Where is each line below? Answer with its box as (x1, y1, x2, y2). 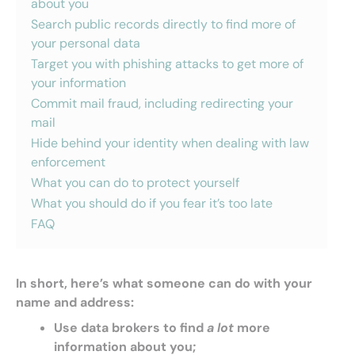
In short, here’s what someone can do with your (16, 275, 312, 292)
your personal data (31, 35, 140, 52)
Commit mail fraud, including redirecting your (31, 95, 293, 112)
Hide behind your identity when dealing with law (31, 135, 309, 151)
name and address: (16, 294, 134, 311)
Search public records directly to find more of (31, 16, 296, 32)
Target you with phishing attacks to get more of (31, 55, 303, 72)
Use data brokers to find (54, 319, 207, 336)
